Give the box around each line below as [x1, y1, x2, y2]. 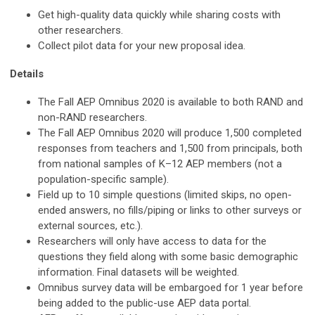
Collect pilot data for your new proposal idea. [38, 39, 245, 52]
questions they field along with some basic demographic [38, 250, 298, 263]
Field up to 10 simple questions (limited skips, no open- [38, 188, 292, 201]
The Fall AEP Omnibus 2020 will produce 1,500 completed [38, 126, 302, 139]
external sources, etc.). [38, 219, 143, 232]
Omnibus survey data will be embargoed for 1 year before [38, 281, 303, 294]
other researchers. [38, 23, 123, 37]
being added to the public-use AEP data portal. [38, 296, 251, 309]
